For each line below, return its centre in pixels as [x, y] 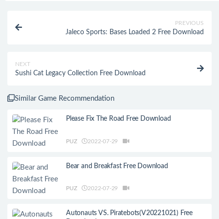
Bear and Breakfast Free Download [117, 166]
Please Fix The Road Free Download [119, 119]
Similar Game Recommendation [65, 99]
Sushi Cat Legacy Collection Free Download [80, 73]
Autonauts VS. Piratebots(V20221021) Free [129, 213]
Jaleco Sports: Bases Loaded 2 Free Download [135, 32]
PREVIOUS [189, 23]
